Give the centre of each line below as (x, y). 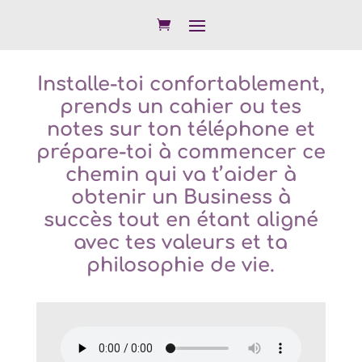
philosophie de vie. (181, 265)
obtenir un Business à (181, 198)
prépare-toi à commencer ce (181, 152)
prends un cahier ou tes (181, 107)
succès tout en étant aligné (181, 220)
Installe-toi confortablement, (181, 84)
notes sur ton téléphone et (181, 130)
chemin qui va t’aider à (181, 175)
